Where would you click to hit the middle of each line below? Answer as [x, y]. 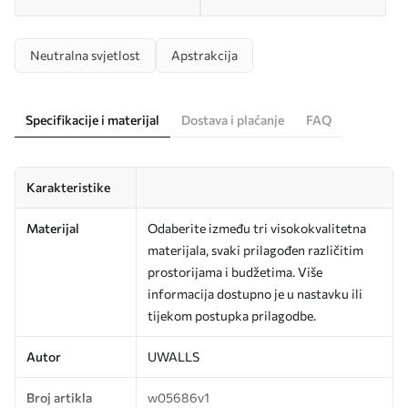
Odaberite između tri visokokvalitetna [257, 228]
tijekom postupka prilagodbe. [232, 315]
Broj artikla [59, 397]
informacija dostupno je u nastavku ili [255, 293]
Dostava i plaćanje [233, 119]
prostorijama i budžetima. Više [235, 271]
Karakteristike [68, 187]
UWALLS [173, 356]
